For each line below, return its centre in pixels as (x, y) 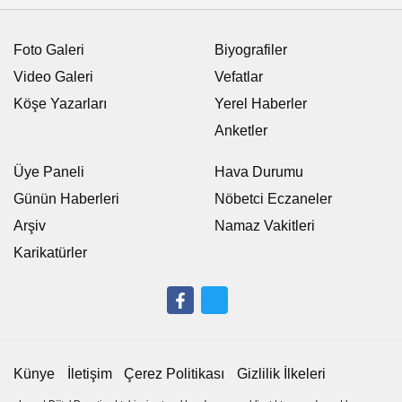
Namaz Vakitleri (265, 226)
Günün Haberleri (66, 199)
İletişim (89, 374)
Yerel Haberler (261, 104)
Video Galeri (53, 77)
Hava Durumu (259, 172)
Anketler (241, 131)
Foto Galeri (49, 50)
